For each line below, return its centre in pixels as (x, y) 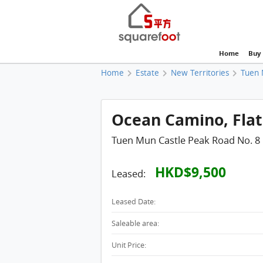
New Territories (200, 73)
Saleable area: (135, 224)
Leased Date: (133, 202)
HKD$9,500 (190, 172)
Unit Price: (129, 245)
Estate (148, 73)
